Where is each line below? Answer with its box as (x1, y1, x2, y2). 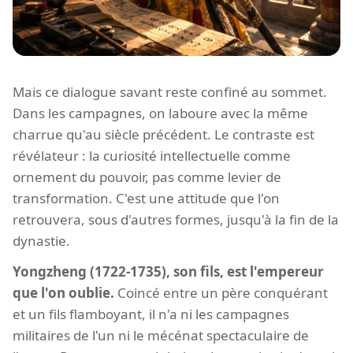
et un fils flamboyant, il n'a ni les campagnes (13, 305, 289, 324)
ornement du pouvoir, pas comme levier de (13, 168, 281, 187)
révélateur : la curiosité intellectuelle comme (13, 147, 291, 165)
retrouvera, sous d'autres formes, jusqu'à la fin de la (13, 210, 339, 229)
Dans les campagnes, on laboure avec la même (13, 104, 308, 123)
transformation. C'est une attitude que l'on (13, 189, 280, 208)
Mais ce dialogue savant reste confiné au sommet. (13, 83, 327, 102)
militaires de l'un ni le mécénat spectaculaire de (13, 326, 309, 345)
